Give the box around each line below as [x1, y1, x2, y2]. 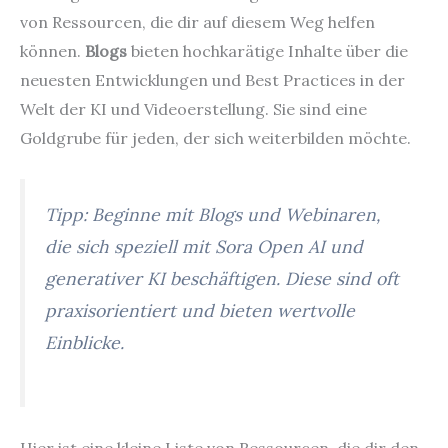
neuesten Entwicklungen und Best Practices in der [20, 69, 405, 90]
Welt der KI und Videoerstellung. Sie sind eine [20, 98, 367, 119]
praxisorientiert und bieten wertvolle [45, 299, 355, 323]
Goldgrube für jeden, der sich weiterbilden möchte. [20, 127, 411, 148]
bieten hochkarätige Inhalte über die [127, 40, 408, 61]
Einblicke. [45, 331, 124, 355]
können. [20, 40, 85, 61]
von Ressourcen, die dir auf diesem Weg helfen [20, 11, 375, 32]
